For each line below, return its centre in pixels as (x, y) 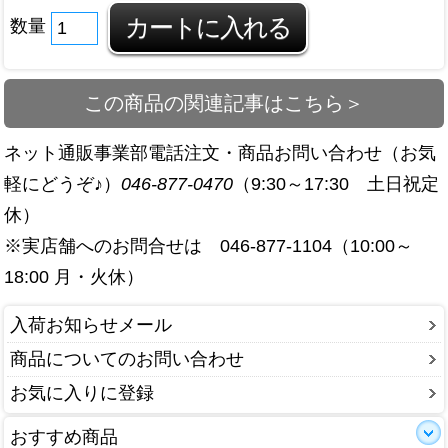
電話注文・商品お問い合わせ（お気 (292, 153)
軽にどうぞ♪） (62, 184)
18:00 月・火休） (74, 277)
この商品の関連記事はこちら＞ (223, 103)
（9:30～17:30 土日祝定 (336, 184)
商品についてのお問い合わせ (127, 359)
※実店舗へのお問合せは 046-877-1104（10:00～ (208, 246)
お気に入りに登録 (82, 393)
